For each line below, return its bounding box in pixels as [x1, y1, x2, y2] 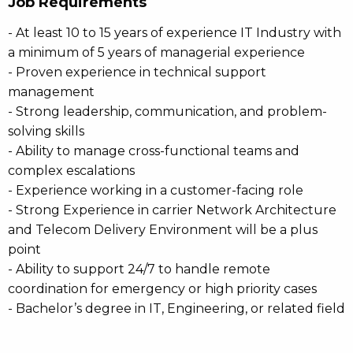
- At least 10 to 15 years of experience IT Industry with [8, 25, 341, 40]
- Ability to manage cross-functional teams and [8, 143, 299, 158]
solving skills [8, 124, 84, 139]
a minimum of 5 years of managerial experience [8, 45, 305, 60]
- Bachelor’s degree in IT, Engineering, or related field [8, 301, 345, 316]
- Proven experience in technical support [8, 65, 266, 80]
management [8, 84, 95, 99]
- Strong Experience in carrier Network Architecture [8, 203, 336, 217]
